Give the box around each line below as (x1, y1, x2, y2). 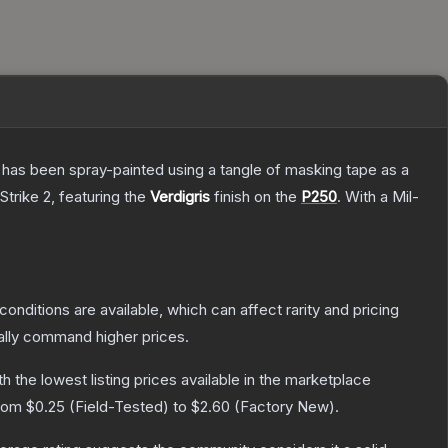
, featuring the (51, 187, 150, 207)
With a (341, 187, 392, 207)
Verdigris (150, 187, 210, 207)
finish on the (210, 187, 301, 207)
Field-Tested (75, 397, 163, 417)
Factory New (240, 397, 329, 417)
